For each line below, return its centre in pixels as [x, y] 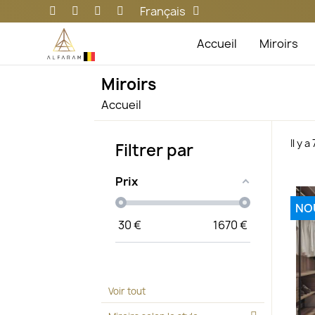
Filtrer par [155, 150]
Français [163, 11]
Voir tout [127, 291]
